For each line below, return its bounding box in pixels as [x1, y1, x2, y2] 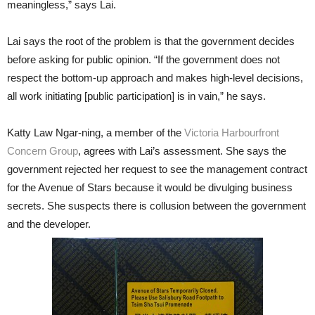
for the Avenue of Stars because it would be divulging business [7, 181, 292, 193]
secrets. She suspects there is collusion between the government [7, 200, 306, 212]
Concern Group [7, 145, 78, 157]
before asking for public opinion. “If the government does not [7, 53, 280, 65]
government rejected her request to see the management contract [7, 163, 307, 175]
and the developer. [7, 218, 91, 230]
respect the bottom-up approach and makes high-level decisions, [7, 72, 303, 84]
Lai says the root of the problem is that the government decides [7, 35, 295, 47]
